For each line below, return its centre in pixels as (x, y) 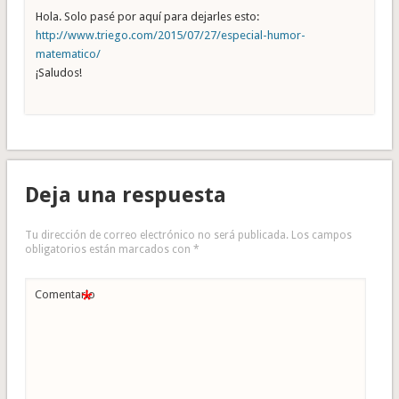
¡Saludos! (58, 73)
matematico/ (68, 54)
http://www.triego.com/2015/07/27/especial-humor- (170, 36)
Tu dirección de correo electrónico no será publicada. (156, 236)
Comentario (65, 295)
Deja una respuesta (125, 195)
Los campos (321, 236)
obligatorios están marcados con (109, 250)
